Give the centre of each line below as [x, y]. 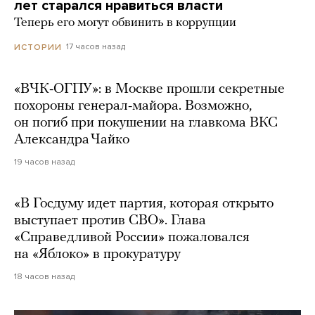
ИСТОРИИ [38, 47]
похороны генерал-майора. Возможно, [133, 106]
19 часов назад [44, 161]
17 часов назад [96, 47]
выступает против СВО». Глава [110, 220]
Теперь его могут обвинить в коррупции [125, 23]
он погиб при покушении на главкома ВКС [146, 123]
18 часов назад [44, 276]
